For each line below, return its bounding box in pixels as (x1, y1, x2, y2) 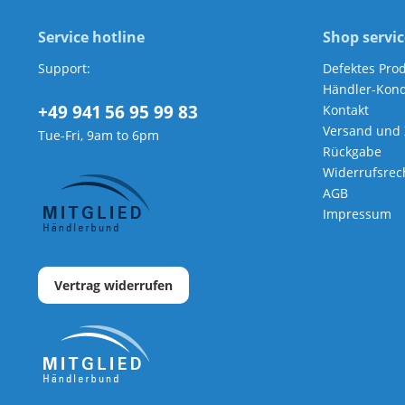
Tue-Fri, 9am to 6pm (38, 127, 159, 145)
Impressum (323, 205, 391, 223)
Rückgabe (323, 143, 381, 161)
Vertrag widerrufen (54, 277, 173, 295)
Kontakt (323, 101, 369, 119)
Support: (38, 60, 90, 78)
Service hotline (38, 27, 145, 48)
